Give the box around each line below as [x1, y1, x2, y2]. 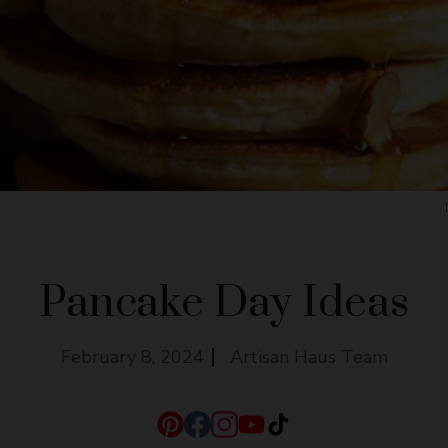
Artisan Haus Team [229, 344, 388, 369]
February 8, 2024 [60, 344, 204, 369]
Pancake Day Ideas [39, 275, 409, 330]
